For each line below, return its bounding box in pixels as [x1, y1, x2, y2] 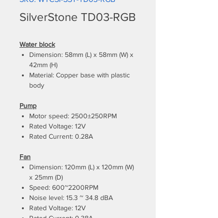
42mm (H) [29, 61, 57, 69]
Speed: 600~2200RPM [29, 183, 98, 191]
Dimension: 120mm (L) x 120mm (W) [29, 163, 134, 171]
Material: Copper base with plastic [29, 71, 130, 79]
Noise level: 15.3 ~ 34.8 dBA [29, 194, 113, 201]
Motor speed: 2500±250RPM [29, 112, 117, 120]
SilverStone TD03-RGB [19, 10, 136, 23]
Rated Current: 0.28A [29, 132, 93, 140]
